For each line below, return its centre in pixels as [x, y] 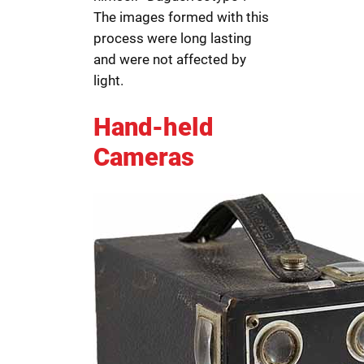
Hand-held [154, 127]
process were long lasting [173, 39]
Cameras [144, 157]
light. [109, 81]
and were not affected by [170, 60]
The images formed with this [182, 17]
